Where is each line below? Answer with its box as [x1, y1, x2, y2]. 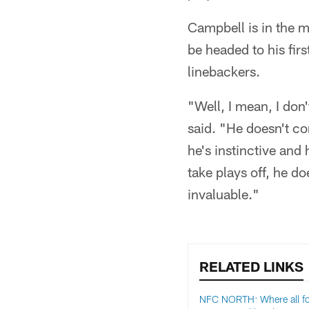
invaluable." [188, 186, 259, 202]
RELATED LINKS [199, 258, 303, 275]
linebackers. [188, 63, 260, 79]
